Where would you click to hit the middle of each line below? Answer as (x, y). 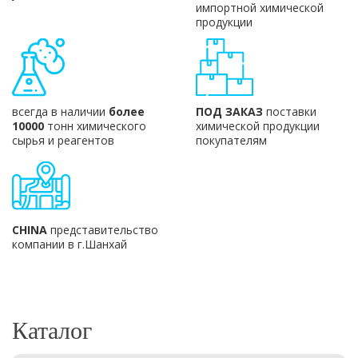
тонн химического (95, 126)
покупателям (231, 141)
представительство (103, 230)
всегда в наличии (60, 112)
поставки (289, 112)
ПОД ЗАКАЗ (229, 112)
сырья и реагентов (63, 141)
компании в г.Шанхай (70, 245)
